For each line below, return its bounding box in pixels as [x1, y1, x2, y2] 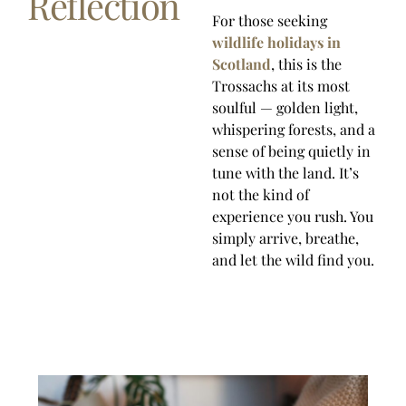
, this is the [271, 54, 342, 74]
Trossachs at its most [212, 76, 350, 96]
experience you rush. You [212, 207, 373, 227]
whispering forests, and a [212, 120, 375, 140]
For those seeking [212, 11, 327, 31]
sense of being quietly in [212, 141, 371, 161]
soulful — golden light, [212, 98, 358, 118]
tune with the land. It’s [212, 163, 359, 183]
